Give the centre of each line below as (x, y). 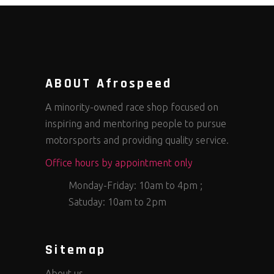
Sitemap (76, 250)
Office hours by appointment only (119, 163)
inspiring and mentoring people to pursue (136, 124)
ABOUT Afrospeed (109, 84)
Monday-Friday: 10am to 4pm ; (135, 185)
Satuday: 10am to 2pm (117, 202)
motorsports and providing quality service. (137, 140)
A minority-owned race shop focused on (132, 107)
